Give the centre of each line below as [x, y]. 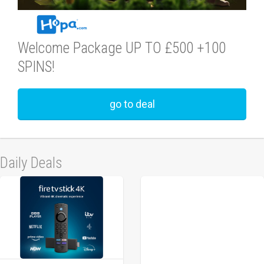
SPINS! [36, 67]
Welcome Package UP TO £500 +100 [122, 48]
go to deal [132, 104]
